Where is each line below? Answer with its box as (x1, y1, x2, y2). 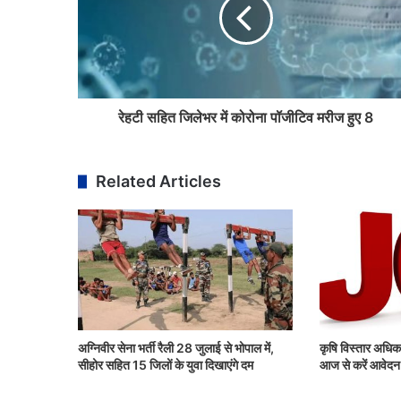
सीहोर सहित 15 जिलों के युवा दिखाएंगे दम (78, 357, 253, 373)
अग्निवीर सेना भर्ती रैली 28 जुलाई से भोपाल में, (78, 340, 274, 356)
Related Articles (96, 172, 221, 191)
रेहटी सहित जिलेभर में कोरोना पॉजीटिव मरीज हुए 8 (118, 108, 373, 126)
